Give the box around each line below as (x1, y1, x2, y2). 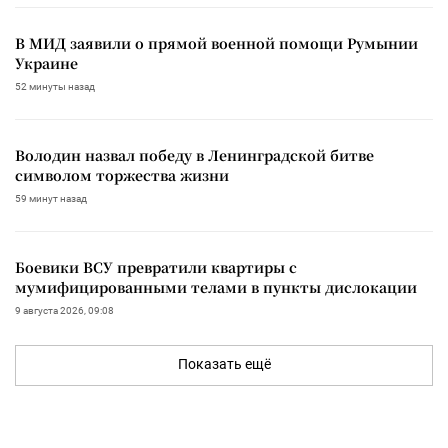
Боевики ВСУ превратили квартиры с (15, 256, 297, 277)
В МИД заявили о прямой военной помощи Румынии (15, 32, 418, 53)
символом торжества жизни (15, 164, 229, 185)
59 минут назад (15, 192, 87, 204)
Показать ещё (177, 355, 271, 372)
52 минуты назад (15, 80, 95, 92)
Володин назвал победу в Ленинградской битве (15, 144, 374, 165)
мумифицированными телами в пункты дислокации (15, 276, 417, 297)
